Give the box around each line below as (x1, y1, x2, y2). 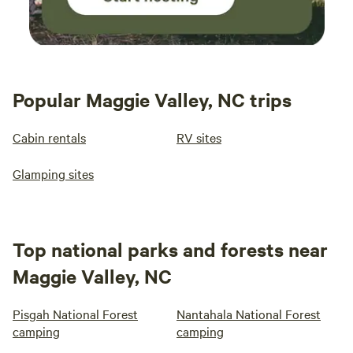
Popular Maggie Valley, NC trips (13, 87, 292, 113)
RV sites (176, 128, 221, 147)
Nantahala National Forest (176, 305, 321, 323)
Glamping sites (13, 165, 94, 183)
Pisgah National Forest (13, 305, 138, 323)
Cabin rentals (13, 128, 86, 147)
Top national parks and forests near (13, 236, 328, 262)
